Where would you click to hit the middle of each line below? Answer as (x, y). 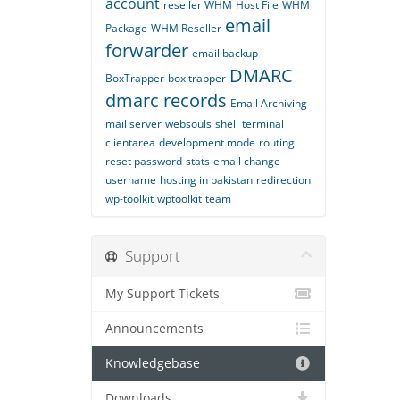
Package (126, 28)
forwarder (147, 50)
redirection (283, 180)
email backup (225, 53)
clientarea (130, 142)
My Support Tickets (162, 294)
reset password (144, 161)
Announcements (154, 329)
